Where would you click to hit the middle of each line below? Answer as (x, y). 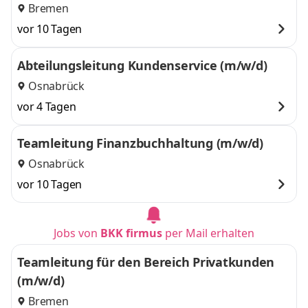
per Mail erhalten (208, 233)
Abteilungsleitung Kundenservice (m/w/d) (142, 65)
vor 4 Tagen (47, 107)
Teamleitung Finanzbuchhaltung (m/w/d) (140, 143)
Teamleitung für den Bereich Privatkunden (146, 262)
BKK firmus (131, 233)
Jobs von (77, 233)
